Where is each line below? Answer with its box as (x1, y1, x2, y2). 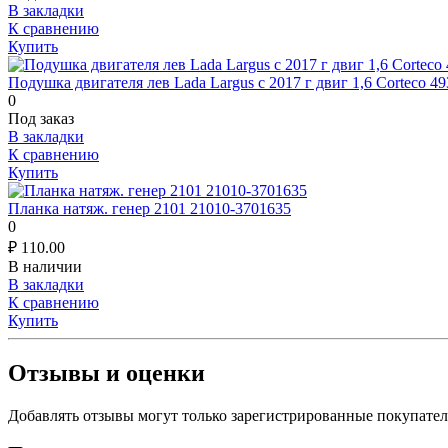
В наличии (8, 257, 82, 275)
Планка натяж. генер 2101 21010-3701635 (8, 199, 291, 217)
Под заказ (8, 109, 74, 127)
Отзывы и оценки (8, 359, 205, 386)
